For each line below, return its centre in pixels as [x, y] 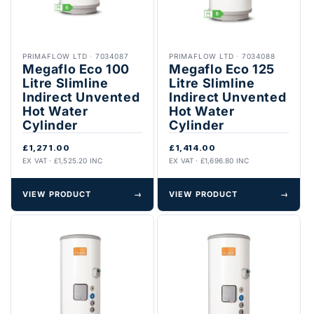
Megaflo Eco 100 [76, 69]
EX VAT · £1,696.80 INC [209, 160]
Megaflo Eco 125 [222, 69]
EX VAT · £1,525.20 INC [63, 160]
